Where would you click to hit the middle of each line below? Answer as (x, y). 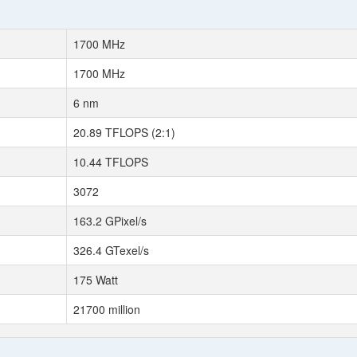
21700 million (107, 309)
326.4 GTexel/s (111, 250)
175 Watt (96, 280)
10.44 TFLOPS (111, 162)
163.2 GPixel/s (110, 221)
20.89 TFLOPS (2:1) (124, 132)
